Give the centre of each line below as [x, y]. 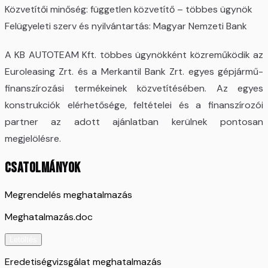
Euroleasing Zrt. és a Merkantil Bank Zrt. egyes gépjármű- [134, 71]
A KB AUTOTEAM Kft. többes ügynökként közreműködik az [134, 54]
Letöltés [23, 239]
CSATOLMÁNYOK [43, 167]
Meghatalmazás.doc [49, 217]
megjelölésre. [33, 138]
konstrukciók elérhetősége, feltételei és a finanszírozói [134, 105]
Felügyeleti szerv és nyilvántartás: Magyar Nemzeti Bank [126, 26]
